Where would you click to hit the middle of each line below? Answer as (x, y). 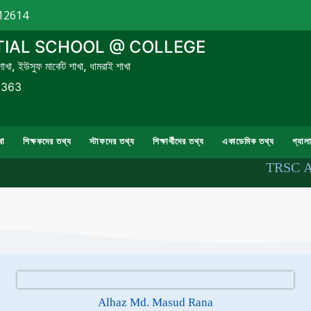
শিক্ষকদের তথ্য (47, 141)
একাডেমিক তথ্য (248, 141)
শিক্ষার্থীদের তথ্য (178, 141)
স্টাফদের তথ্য (112, 141)
